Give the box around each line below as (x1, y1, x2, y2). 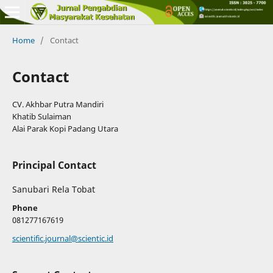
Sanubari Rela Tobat (12, 183, 95, 195)
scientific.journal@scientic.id (12, 232, 113, 244)
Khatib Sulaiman (12, 110, 71, 122)
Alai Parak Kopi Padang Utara (12, 122, 118, 134)
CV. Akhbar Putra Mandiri (12, 98, 104, 110)
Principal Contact (12, 158, 96, 172)
